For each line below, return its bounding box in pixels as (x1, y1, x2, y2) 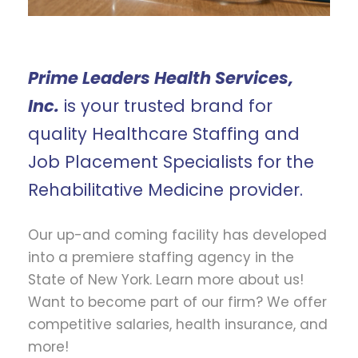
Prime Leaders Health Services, (28, 66, 293, 90)
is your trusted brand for (59, 94, 272, 118)
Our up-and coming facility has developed (28, 225, 327, 245)
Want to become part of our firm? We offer (28, 292, 327, 312)
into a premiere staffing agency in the (28, 248, 294, 268)
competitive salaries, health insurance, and (28, 315, 328, 335)
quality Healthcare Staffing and (28, 122, 300, 146)
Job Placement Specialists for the (28, 150, 314, 174)
